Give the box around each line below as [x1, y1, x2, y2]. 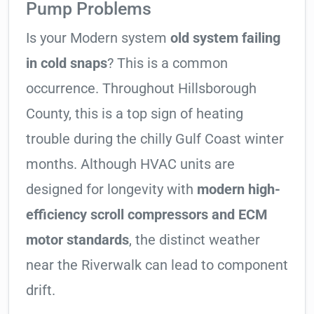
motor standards [26, 231, 129, 249]
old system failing [170, 29, 280, 47]
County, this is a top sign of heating [26, 105, 243, 123]
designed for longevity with [26, 181, 197, 198]
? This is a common [107, 55, 228, 72]
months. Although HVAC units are [26, 156, 235, 173]
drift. [26, 282, 55, 299]
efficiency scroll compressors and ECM [26, 206, 268, 224]
